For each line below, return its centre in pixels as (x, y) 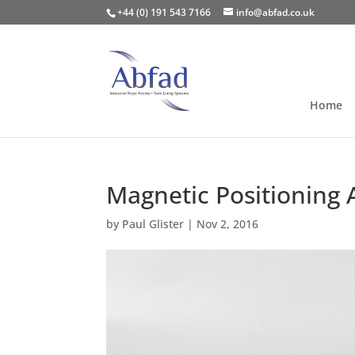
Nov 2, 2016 (228, 224)
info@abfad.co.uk (276, 12)
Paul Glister (153, 224)
